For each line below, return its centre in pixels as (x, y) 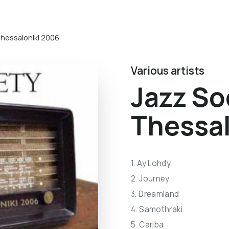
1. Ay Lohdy (151, 163)
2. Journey (150, 179)
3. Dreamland (155, 194)
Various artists (168, 71)
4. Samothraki (157, 209)
